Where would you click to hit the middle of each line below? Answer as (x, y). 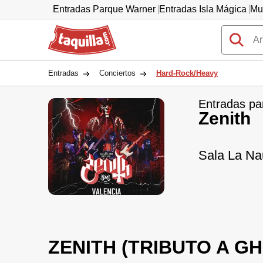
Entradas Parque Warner (104, 9)
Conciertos (117, 73)
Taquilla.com (75, 30)
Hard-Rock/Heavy (187, 73)
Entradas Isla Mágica (203, 9)
